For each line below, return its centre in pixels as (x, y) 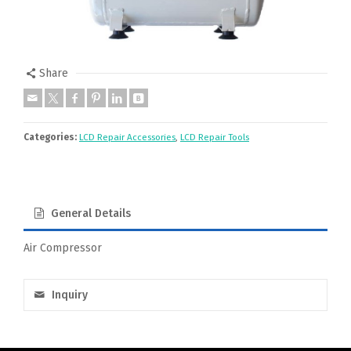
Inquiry (69, 295)
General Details (90, 213)
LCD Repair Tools (215, 137)
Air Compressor (63, 248)
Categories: (50, 137)
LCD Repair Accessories (127, 137)
